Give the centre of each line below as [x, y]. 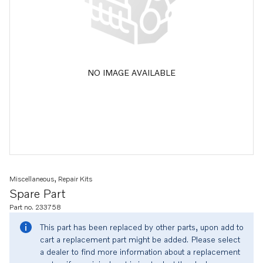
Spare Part [38, 193]
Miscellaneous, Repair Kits [51, 179]
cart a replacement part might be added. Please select [140, 239]
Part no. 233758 [35, 207]
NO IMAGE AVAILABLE [131, 72]
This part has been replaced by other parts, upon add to [142, 227]
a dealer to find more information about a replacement [140, 252]
